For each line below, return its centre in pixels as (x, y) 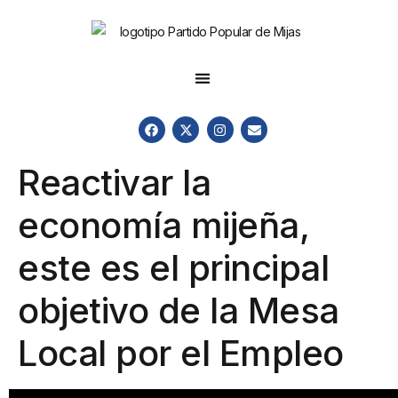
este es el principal (173, 268)
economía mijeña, (163, 226)
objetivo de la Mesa (179, 311)
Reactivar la (114, 183)
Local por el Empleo (181, 354)
